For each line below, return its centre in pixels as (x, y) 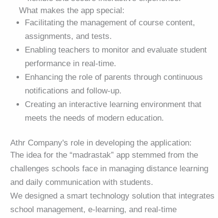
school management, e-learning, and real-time (93, 209)
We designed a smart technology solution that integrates (112, 196)
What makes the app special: (72, 10)
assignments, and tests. (68, 36)
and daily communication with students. (82, 182)
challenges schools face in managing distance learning (109, 168)
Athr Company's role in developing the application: (101, 143)
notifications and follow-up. (73, 91)
